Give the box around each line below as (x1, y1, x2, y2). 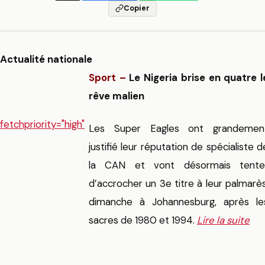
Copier (124, 4, 150, 14)
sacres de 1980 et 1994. (89, 214, 195, 227)
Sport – (89, 71, 126, 85)
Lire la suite (197, 214, 250, 227)
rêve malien (89, 89, 144, 103)
